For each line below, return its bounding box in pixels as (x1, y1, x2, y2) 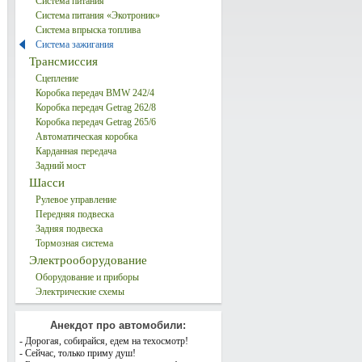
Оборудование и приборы (35, 271, 139, 283)
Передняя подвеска (35, 208, 114, 220)
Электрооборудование (28, 254, 147, 267)
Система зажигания (35, 39, 114, 50)
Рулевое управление (35, 194, 116, 205)
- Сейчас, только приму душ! (19, 347, 136, 359)
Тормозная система (35, 238, 113, 249)
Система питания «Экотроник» (35, 10, 160, 21)
